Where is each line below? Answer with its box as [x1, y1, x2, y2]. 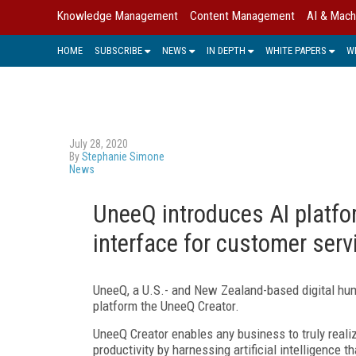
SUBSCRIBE [95, 44, 142, 56]
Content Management [190, 9, 295, 23]
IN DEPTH [207, 44, 246, 56]
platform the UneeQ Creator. [93, 297, 239, 314]
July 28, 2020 [69, 137, 128, 150]
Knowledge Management [57, 9, 178, 23]
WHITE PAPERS [265, 44, 327, 56]
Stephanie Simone [82, 149, 164, 163]
